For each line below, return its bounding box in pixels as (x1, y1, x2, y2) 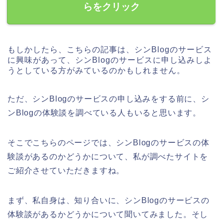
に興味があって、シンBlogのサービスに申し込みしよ (7, 56, 212, 65)
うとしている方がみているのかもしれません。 (7, 66, 185, 75)
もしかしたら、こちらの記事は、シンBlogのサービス (7, 45, 212, 54)
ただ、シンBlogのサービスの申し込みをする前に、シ (7, 95, 210, 104)
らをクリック (83, 1, 140, 12)
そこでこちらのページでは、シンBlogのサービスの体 (7, 138, 210, 147)
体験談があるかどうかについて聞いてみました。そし (7, 210, 209, 219)
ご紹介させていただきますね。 (7, 166, 125, 175)
